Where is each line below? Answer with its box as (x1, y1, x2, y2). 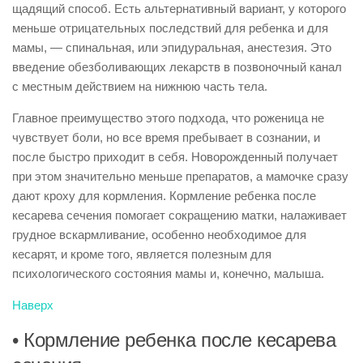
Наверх (12, 298, 53, 312)
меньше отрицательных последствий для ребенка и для (12, 21, 328, 35)
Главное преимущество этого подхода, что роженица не (12, 111, 324, 125)
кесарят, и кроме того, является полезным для (12, 247, 271, 261)
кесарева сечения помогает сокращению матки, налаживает (12, 208, 347, 222)
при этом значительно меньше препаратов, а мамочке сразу (12, 169, 348, 183)
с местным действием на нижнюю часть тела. (12, 79, 267, 93)
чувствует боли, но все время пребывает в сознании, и (12, 130, 320, 144)
